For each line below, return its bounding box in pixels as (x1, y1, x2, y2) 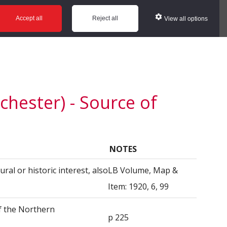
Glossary (16, 4, 45, 14)
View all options (164, 15, 208, 22)
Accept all (15, 15, 43, 22)
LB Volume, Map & (108, 165, 178, 176)
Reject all (92, 15, 118, 22)
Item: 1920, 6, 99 (108, 181, 169, 192)
